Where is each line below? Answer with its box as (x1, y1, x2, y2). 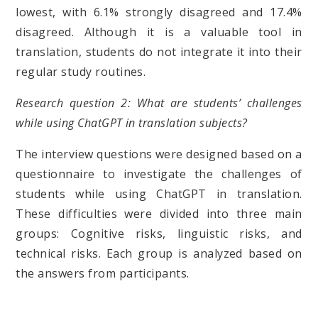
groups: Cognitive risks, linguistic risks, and (16, 225, 302, 241)
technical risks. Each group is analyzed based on (16, 245, 302, 261)
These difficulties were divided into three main (16, 205, 302, 221)
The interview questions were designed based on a (16, 146, 302, 162)
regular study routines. (16, 63, 146, 79)
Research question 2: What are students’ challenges (16, 94, 302, 111)
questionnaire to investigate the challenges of (16, 165, 302, 182)
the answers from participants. (16, 265, 190, 281)
